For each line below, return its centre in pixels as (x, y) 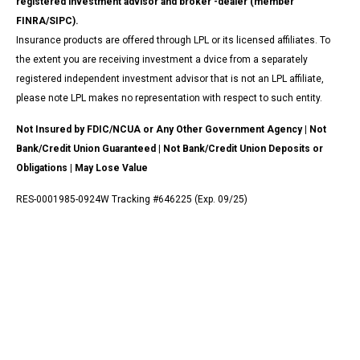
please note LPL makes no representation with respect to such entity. (169, 98)
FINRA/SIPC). (47, 20)
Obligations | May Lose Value (82, 168)
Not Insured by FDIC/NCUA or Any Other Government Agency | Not (171, 129)
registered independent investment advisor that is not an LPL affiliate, (170, 78)
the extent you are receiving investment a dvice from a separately (162, 59)
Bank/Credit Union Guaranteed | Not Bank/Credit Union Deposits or (170, 148)
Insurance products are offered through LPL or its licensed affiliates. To (173, 40)
